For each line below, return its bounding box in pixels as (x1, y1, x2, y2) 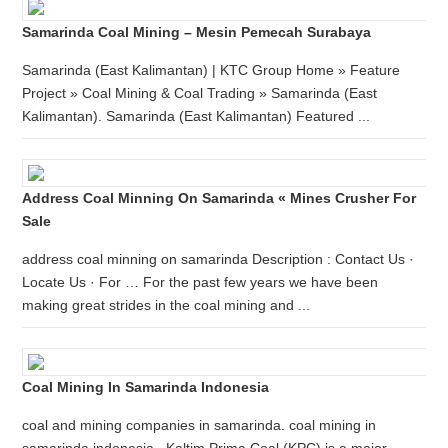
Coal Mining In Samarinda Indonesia (22, 379, 270, 395)
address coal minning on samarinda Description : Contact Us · (22, 251, 415, 267)
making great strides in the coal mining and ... (22, 297, 311, 313)
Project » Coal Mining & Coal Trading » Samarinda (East (22, 85, 378, 101)
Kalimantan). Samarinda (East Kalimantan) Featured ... (22, 108, 371, 124)
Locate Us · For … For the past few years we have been (22, 274, 379, 290)
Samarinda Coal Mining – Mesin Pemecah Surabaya (22, 24, 372, 40)
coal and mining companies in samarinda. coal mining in (22, 417, 377, 433)
